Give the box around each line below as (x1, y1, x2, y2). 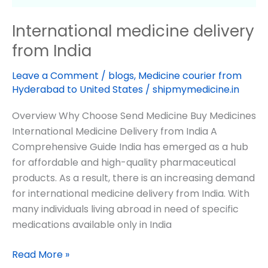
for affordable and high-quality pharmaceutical (12, 155, 236, 169)
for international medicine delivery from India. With (12, 186, 249, 200)
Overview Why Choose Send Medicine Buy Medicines (12, 108, 256, 123)
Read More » (12, 247, 69, 261)
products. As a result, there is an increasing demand (12, 170, 255, 185)
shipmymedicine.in (153, 83, 239, 97)
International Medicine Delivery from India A (12, 124, 217, 138)
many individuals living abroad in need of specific (12, 202, 239, 216)
